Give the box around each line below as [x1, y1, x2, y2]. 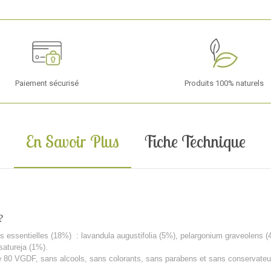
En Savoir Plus [25, 131, 119, 152]
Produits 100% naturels [184, 79, 264, 88]
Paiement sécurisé [15, 79, 79, 88]
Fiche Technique [143, 131, 246, 152]
